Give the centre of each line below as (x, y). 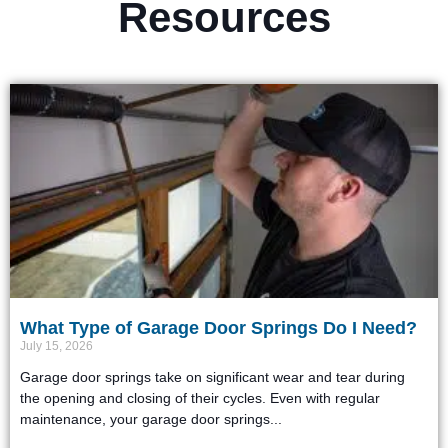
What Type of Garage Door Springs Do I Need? (218, 327)
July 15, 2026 (56, 345)
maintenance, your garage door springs (145, 418)
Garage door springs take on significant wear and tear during (212, 376)
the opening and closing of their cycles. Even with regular (200, 397)
